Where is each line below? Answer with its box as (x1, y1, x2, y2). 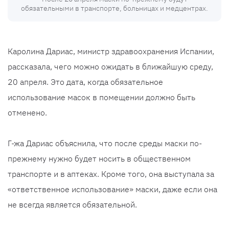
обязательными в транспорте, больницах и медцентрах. (21, 4, 208, 13)
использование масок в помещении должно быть (8, 92, 195, 103)
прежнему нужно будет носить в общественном (8, 153, 191, 164)
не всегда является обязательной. (8, 199, 137, 210)
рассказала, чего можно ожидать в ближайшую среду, (8, 61, 213, 72)
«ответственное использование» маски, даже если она (8, 184, 217, 195)
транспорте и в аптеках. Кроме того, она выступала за (8, 169, 214, 179)
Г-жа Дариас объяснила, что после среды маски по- (8, 138, 202, 149)
